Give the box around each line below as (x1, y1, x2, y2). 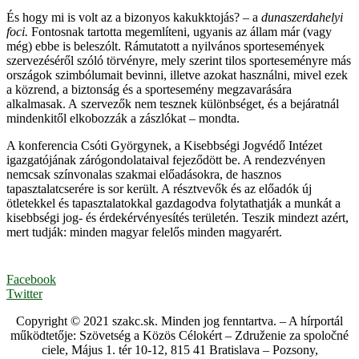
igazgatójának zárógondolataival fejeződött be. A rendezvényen (6, 152, 325, 167)
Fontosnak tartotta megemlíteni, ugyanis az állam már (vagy (31, 24, 332, 38)
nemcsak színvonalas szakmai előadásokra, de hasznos (6, 167, 281, 181)
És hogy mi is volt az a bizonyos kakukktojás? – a (6, 10, 261, 24)
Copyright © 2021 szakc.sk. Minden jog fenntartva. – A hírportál (16, 313, 343, 328)
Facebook (6, 272, 56, 286)
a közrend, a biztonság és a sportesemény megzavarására (6, 82, 292, 96)
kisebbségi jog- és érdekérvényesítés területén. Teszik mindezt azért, (6, 210, 349, 224)
